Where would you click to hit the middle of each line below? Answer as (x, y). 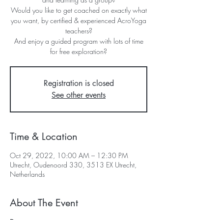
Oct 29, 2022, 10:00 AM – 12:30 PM (69, 155)
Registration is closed (79, 83)
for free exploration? (79, 51)
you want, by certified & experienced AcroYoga (79, 20)
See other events (79, 95)
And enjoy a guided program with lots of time (79, 41)
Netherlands (27, 174)
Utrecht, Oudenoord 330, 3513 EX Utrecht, (73, 165)
